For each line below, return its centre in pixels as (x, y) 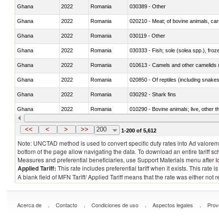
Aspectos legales (173, 205)
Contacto (66, 205)
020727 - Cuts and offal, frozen (166, 123)
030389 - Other (148, 6)
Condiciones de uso (115, 205)
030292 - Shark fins (153, 94)
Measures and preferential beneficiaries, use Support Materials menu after (117, 160)
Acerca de (29, 205)
